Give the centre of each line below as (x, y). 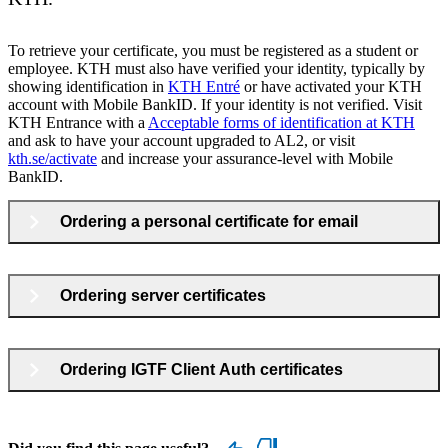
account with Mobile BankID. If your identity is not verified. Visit (215, 104)
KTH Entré (204, 86)
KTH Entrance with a (78, 122)
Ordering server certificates (163, 295)
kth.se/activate (52, 158)
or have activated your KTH (331, 86)
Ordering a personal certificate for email (209, 221)
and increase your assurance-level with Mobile (245, 158)
